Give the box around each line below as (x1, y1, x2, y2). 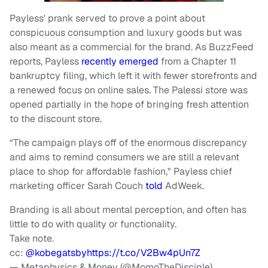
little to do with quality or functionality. (10, 217, 176, 230)
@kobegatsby (26, 246, 87, 259)
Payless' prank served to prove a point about (10, 11, 205, 25)
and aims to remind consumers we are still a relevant (10, 150, 239, 163)
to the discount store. (10, 112, 102, 125)
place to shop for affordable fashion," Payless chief (10, 165, 232, 178)
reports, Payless (10, 54, 81, 68)
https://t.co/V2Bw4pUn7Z (87, 246, 200, 259)
